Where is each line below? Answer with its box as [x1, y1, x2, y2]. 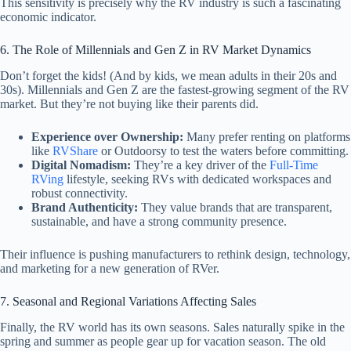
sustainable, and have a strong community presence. [31, 214, 287, 228]
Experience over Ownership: [31, 129, 183, 143]
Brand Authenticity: [31, 200, 138, 214]
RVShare [52, 143, 98, 157]
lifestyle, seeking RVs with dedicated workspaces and [63, 172, 331, 186]
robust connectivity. [31, 186, 128, 200]
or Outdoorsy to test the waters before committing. [98, 143, 349, 157]
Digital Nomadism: [31, 157, 131, 172]
